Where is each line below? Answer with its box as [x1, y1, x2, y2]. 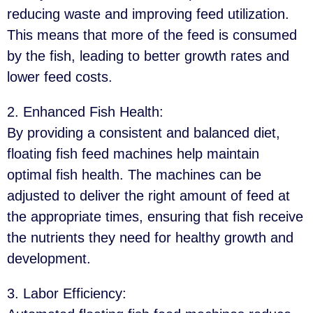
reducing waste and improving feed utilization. [7, 6, 289, 22]
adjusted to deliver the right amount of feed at [7, 187, 290, 203]
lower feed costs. [7, 68, 112, 85]
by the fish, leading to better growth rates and [7, 48, 289, 64]
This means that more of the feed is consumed [7, 27, 297, 43]
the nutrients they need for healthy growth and [7, 229, 293, 245]
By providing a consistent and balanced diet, [7, 124, 280, 140]
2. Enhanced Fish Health [7, 103, 159, 119]
